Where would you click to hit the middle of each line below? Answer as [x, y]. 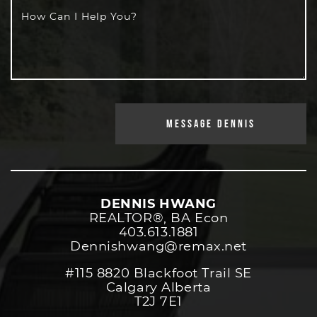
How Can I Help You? [79, 17]
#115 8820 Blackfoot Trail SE [158, 273]
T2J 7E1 [158, 302]
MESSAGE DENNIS [211, 125]
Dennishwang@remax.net [158, 247]
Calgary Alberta [158, 288]
